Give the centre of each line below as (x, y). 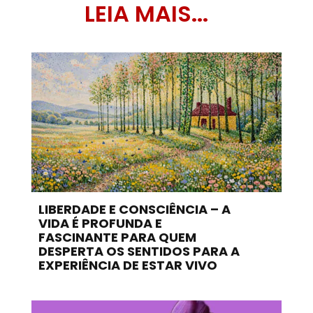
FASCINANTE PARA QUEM (117, 238)
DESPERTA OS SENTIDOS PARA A (139, 252)
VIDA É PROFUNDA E (100, 224)
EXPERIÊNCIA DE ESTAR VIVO (128, 265)
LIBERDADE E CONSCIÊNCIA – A (134, 210)
